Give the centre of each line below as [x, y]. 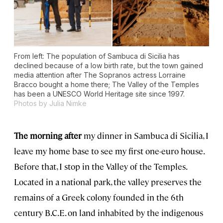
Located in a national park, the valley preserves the [108, 181]
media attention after [49, 75]
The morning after [49, 135]
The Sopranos [107, 75]
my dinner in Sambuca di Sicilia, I [146, 135]
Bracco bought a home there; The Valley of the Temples [107, 84]
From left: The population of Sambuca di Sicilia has [97, 56]
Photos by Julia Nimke [50, 103]
